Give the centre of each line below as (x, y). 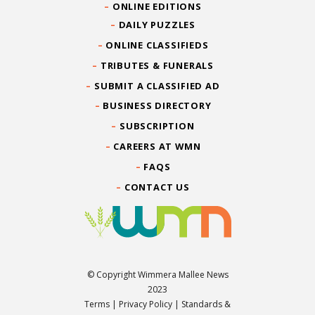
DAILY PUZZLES (157, 25)
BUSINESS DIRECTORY (157, 106)
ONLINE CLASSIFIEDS (157, 45)
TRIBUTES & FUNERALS (157, 65)
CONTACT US (157, 187)
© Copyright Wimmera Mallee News (157, 275)
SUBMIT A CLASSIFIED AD (157, 85)
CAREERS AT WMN (157, 146)
